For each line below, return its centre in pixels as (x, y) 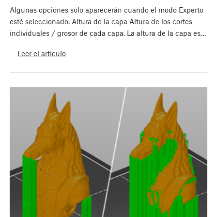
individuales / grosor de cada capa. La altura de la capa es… (108, 33)
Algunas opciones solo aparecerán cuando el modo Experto (107, 10)
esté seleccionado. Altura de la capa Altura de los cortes (101, 22)
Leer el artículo (42, 53)
